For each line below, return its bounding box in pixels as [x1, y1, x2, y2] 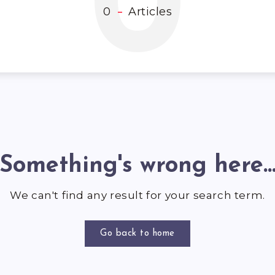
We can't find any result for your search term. [10, 189, 265, 202]
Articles [125, 5, 172, 19]
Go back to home [100, 229, 175, 239]
